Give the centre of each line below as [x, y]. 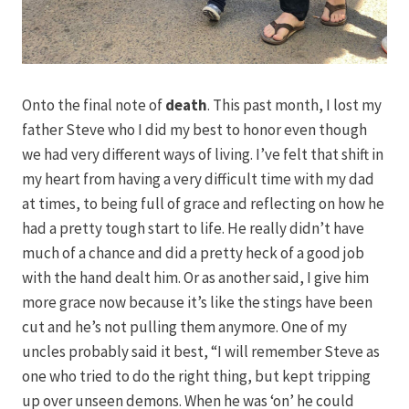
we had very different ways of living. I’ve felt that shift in [203, 154]
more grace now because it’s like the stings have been [197, 302]
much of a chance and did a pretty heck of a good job [193, 252]
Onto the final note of [94, 105]
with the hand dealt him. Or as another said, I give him [195, 277]
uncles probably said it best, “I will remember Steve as [201, 351]
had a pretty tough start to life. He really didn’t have [193, 228]
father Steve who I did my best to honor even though [194, 129]
